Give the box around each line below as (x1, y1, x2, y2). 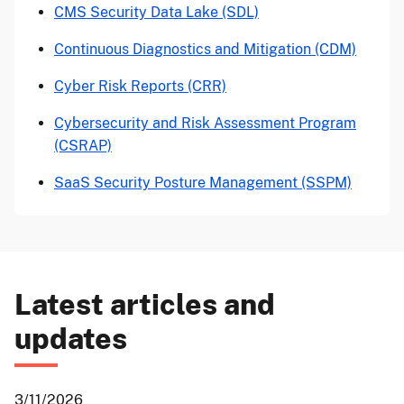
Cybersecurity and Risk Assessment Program (54, 115, 356, 132)
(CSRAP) (54, 137, 112, 154)
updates (14, 322, 127, 355)
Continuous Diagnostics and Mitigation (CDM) (54, 41, 356, 58)
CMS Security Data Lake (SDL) (54, 4, 259, 21)
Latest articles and (14, 288, 275, 321)
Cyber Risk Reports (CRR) (54, 78, 226, 95)
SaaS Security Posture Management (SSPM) (54, 174, 352, 191)
